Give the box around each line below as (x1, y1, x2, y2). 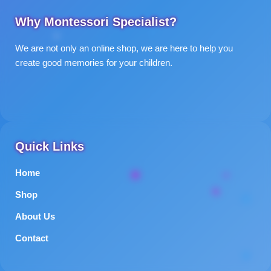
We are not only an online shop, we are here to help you (15, 44, 233, 54)
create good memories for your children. (15, 58, 172, 68)
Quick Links (15, 140, 84, 154)
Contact (15, 233, 48, 244)
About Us (15, 212, 55, 222)
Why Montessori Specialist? (15, 15, 177, 29)
